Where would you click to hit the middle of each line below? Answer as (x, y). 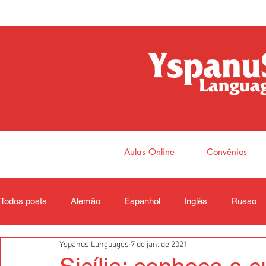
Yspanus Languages (94, 245)
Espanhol (142, 201)
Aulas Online (149, 152)
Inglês (196, 201)
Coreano (40, 248)
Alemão (85, 201)
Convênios (227, 152)
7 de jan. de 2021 (159, 245)
